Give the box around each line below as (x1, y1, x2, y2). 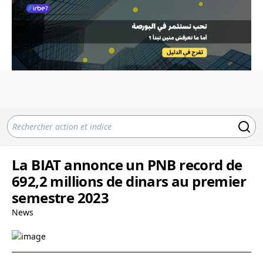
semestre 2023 (12, 188, 109, 207)
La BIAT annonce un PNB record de (12, 155, 242, 174)
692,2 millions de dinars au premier (12, 171, 246, 191)
